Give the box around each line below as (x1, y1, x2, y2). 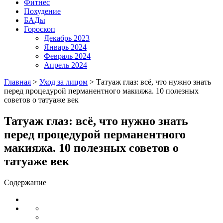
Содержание (4, 178, 46, 187)
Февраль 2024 (44, 52, 91, 60)
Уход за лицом (39, 78, 88, 86)
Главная (4, 78, 31, 86)
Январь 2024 (44, 43, 87, 51)
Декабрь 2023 (44, 34, 90, 42)
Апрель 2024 (44, 61, 87, 69)
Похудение (24, 7, 61, 15)
